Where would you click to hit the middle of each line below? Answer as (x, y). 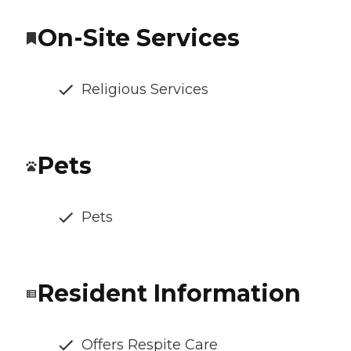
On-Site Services (139, 38)
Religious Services (145, 90)
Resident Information (169, 294)
